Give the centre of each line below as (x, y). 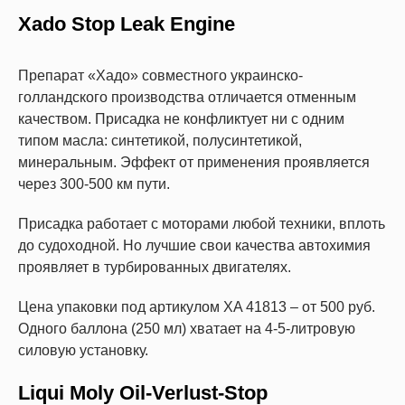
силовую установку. (83, 351)
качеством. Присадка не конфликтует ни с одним (181, 119)
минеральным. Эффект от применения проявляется (194, 163)
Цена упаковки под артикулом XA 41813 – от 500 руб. (197, 307)
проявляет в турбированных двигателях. (155, 268)
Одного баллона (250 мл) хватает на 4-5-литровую (187, 329)
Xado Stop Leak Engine (127, 24)
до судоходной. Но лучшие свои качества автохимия (194, 246)
